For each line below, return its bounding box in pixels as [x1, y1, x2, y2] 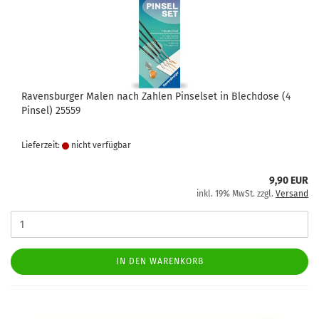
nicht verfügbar [69, 140, 131, 150]
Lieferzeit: [21, 140, 62, 150]
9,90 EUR [269, 174, 308, 187]
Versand [276, 189, 308, 199]
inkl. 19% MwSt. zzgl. [197, 189, 276, 199]
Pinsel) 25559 [21, 105, 80, 117]
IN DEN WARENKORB [115, 256, 204, 266]
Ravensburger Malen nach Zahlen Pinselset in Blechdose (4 [21, 90, 291, 103]
